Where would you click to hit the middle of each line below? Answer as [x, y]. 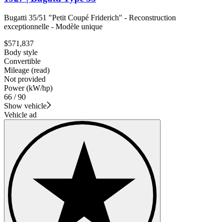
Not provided [25, 79]
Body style [21, 52]
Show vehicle [25, 106]
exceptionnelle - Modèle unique [53, 26]
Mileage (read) [27, 70]
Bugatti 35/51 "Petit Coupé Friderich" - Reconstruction [90, 17]
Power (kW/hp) [28, 88]
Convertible [22, 61]
